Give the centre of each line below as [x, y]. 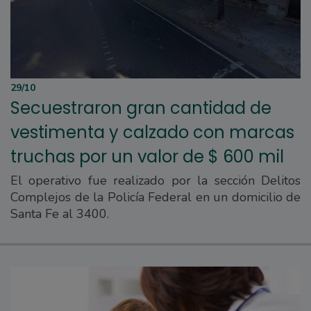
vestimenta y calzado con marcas [152, 132]
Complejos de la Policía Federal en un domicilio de [155, 197]
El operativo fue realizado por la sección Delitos [155, 180]
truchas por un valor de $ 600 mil [147, 156]
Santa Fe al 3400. [60, 213]
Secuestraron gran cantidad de [141, 108]
